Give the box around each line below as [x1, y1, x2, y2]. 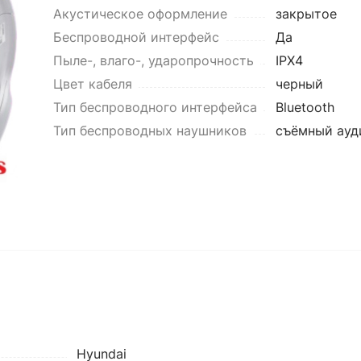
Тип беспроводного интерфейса [52, 99, 257, 115]
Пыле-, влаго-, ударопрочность [52, 52, 254, 68]
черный [275, 76, 323, 92]
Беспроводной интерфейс [52, 29, 219, 45]
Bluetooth [275, 99, 334, 115]
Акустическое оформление [52, 6, 227, 22]
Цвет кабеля [52, 76, 132, 92]
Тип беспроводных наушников [52, 122, 247, 139]
